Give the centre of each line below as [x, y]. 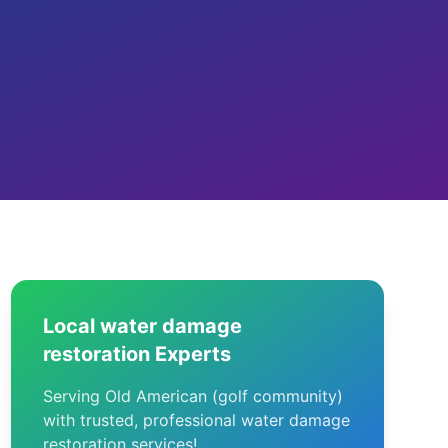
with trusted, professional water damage [196, 420]
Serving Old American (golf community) [192, 396]
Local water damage [142, 326]
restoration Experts [136, 354]
